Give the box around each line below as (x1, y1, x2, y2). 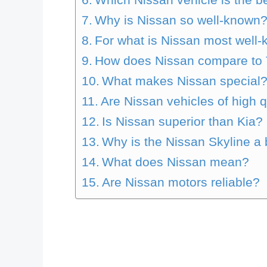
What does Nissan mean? (102, 154, 250, 169)
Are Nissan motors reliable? (102, 175, 260, 190)
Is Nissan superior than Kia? (102, 114, 263, 129)
